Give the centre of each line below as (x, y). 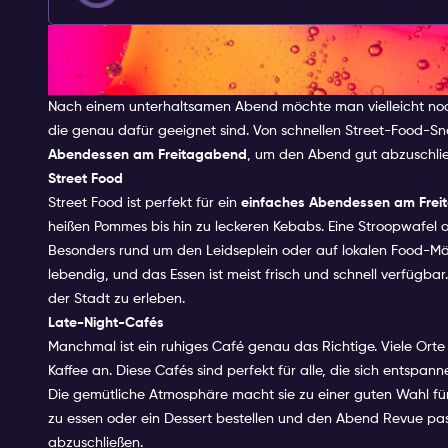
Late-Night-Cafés (106, 322)
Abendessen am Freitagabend (147, 154)
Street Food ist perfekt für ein (144, 202)
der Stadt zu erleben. (116, 298)
